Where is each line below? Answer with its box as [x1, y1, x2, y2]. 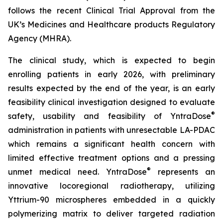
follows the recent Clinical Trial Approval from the [8, 5, 215, 15]
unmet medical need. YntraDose [8, 167, 147, 177]
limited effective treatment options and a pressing [8, 153, 215, 163]
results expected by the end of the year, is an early [8, 83, 215, 93]
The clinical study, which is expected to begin [8, 55, 215, 65]
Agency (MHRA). [8, 33, 71, 43]
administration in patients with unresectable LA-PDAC [8, 125, 215, 135]
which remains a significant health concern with [8, 139, 215, 149]
